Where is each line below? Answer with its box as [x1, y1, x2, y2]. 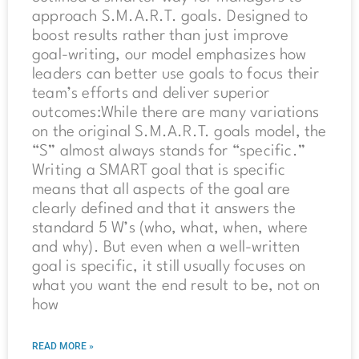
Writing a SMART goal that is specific [32, 163, 286, 179]
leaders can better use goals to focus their [32, 67, 320, 83]
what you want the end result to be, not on [32, 278, 321, 295]
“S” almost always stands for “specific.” [32, 143, 306, 160]
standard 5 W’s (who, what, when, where [32, 220, 309, 237]
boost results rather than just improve [32, 28, 289, 45]
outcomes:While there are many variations [32, 105, 320, 122]
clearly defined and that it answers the [32, 201, 296, 218]
